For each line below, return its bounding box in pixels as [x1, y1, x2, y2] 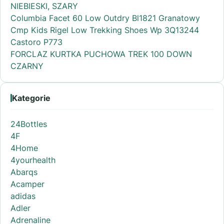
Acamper [10, 178, 44, 189]
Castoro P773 [10, 36, 62, 47]
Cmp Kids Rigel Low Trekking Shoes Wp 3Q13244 [10, 24, 199, 35]
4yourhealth [10, 154, 55, 165]
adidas [10, 190, 35, 201]
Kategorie [12, 92, 50, 103]
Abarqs [10, 166, 37, 177]
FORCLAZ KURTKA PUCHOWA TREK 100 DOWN [10, 48, 192, 59]
